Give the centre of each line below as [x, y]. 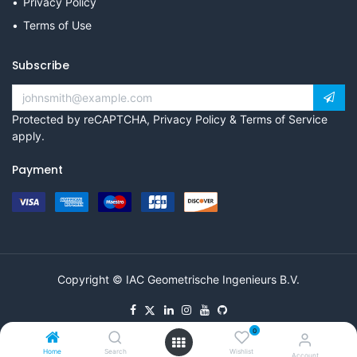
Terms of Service [284, 119]
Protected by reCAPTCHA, [82, 119]
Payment [37, 169]
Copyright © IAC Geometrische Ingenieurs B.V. [178, 279]
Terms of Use [57, 25]
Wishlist [242, 351]
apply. [28, 135]
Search [115, 351]
